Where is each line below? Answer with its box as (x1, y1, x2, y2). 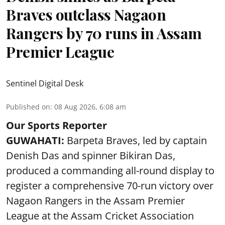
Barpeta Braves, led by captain (64, 133, 207, 147)
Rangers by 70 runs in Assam (6, 23, 202, 43)
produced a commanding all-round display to (6, 163, 214, 177)
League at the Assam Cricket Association (6, 208, 194, 222)
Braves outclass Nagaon (6, 4, 166, 25)
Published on (6, 101, 50, 111)
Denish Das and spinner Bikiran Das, (6, 148, 178, 162)
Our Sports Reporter (6, 118, 107, 132)
